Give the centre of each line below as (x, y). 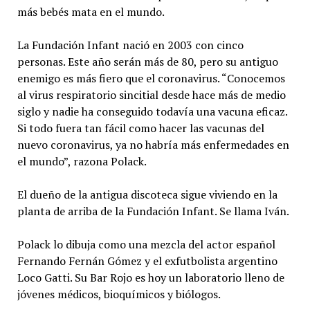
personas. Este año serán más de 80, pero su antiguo (147, 61)
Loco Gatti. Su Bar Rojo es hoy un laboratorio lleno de (151, 277)
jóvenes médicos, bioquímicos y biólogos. (120, 294)
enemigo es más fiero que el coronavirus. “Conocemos (151, 78)
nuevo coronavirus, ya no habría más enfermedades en (153, 144)
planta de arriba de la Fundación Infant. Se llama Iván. (154, 211)
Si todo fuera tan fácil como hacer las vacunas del (140, 128)
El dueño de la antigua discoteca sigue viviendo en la (147, 194)
